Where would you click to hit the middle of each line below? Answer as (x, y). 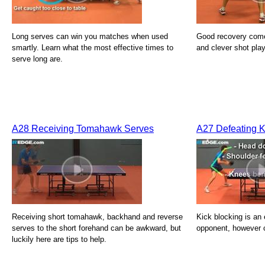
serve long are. (37, 59)
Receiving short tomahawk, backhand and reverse (97, 217)
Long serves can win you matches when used (90, 36)
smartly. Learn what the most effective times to (93, 48)
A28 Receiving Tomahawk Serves (83, 129)
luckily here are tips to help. (59, 239)
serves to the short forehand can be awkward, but (96, 228)
